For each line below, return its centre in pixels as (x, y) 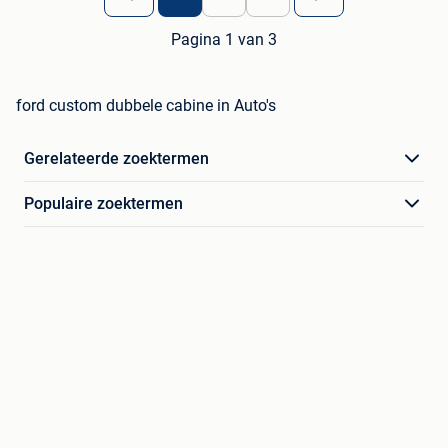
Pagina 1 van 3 (224, 40)
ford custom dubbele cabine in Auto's (146, 106)
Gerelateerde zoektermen (116, 159)
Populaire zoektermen (103, 204)
